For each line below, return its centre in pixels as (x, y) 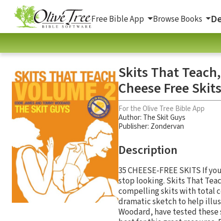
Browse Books (178, 19)
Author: (131, 117)
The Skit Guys (164, 117)
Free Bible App (118, 19)
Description (148, 150)
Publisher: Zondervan (151, 126)
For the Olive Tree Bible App (162, 109)
